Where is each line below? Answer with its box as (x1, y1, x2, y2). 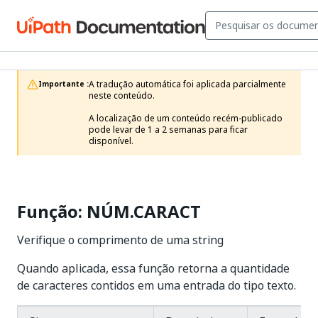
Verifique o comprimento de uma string (17, 231, 224, 248)
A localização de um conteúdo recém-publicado (89, 112, 283, 125)
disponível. (89, 135, 133, 148)
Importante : (38, 79, 89, 89)
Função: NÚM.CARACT (17, 199, 201, 224)
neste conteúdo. (89, 89, 155, 102)
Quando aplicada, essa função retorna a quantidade (17, 260, 290, 277)
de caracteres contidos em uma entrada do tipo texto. (17, 277, 296, 294)
